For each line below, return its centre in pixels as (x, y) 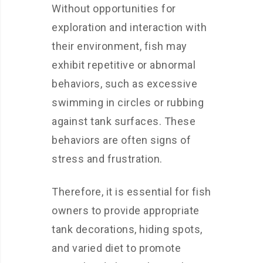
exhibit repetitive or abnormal (124, 65)
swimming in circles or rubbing (128, 102)
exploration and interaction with (129, 27)
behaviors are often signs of (121, 140)
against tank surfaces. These (124, 121)
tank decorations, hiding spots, (127, 229)
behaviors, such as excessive (124, 84)
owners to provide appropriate (126, 210)
